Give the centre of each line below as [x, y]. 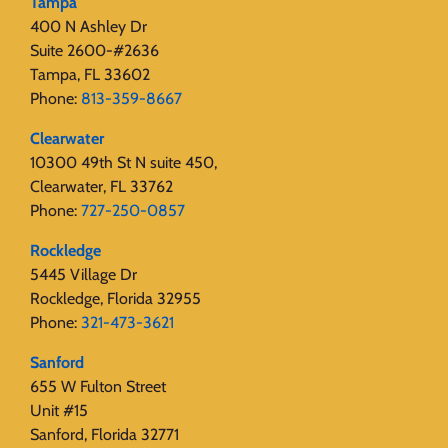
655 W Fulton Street [98, 387]
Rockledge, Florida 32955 [115, 299]
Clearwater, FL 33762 [101, 187]
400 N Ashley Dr [88, 27]
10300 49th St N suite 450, [123, 163]
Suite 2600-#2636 [94, 51]
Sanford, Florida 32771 [104, 435]
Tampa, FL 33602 [90, 75]
